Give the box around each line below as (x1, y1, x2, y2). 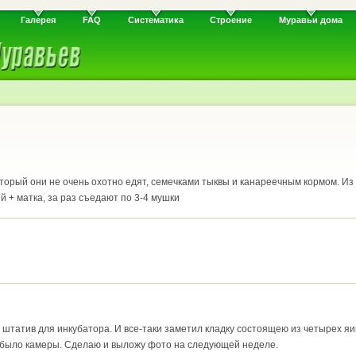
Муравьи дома (278, 15, 342, 25)
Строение (210, 15, 253, 25)
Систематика (127, 15, 184, 25)
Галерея (21, 15, 56, 25)
